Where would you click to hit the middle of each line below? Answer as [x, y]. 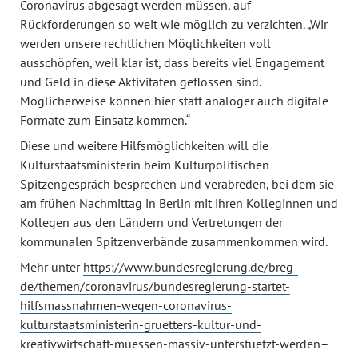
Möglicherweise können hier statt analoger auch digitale [174, 101]
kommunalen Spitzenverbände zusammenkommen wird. [174, 241]
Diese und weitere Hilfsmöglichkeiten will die [144, 145]
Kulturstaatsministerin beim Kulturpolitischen [145, 165]
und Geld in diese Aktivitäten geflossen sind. [140, 82]
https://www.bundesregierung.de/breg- [191, 267]
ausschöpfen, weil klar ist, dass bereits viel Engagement [172, 62]
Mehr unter [52, 267]
